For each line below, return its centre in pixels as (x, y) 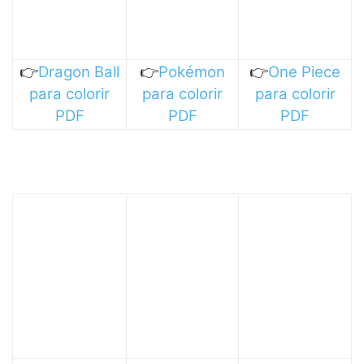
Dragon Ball (79, 71)
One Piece (304, 71)
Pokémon (192, 71)
